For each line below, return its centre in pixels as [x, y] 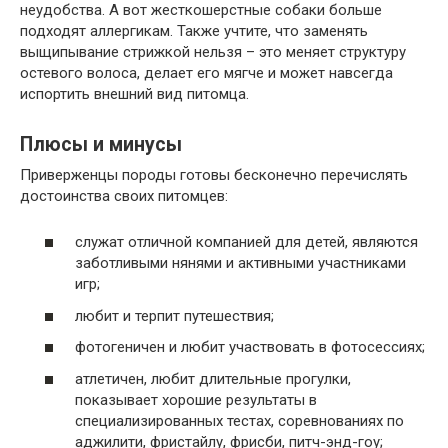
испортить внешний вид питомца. [134, 93]
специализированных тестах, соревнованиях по [239, 420]
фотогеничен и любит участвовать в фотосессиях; [250, 347]
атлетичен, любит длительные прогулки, [213, 378]
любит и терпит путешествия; [174, 315]
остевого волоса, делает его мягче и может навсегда [206, 72]
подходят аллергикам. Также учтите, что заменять [194, 30]
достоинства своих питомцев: [124, 195]
